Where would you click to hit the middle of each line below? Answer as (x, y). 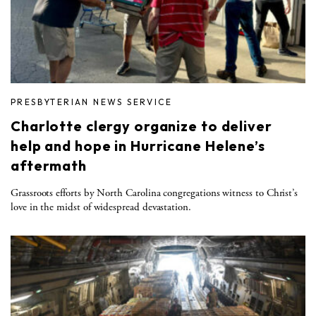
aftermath (49, 165)
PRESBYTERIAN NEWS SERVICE (92, 102)
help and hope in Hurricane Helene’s (138, 145)
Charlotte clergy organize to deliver (141, 126)
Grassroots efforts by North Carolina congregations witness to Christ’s (154, 193)
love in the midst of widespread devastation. (101, 207)
